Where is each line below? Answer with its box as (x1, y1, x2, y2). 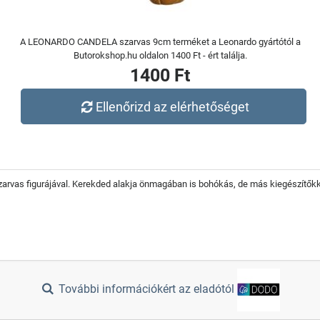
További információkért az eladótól (56, 282, 238, 296)
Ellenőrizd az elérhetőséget (96, 99, 250, 114)
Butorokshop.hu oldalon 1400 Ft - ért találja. (73, 50, 247, 61)
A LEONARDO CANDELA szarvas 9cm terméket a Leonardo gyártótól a (19, 36, 301, 47)
